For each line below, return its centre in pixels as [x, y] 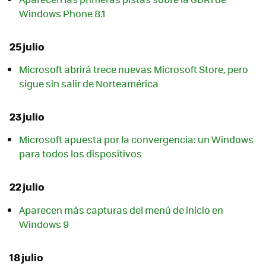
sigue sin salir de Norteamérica [89, 84]
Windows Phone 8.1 [62, 13]
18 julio [26, 257]
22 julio [27, 187]
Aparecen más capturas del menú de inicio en [121, 210]
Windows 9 [44, 224]
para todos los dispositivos [80, 154]
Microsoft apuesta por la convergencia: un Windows [136, 140]
